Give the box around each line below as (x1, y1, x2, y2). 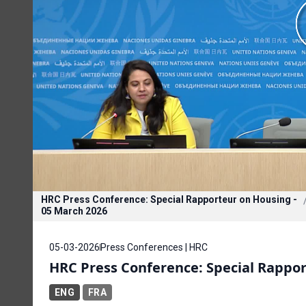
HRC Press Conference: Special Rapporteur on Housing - (41, 193, 297, 205)
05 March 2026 (41, 205, 107, 217)
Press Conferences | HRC (100, 241, 208, 253)
